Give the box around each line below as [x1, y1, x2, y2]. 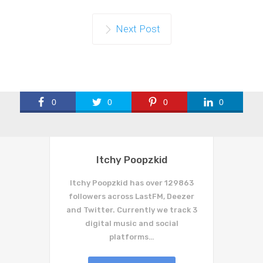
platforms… [109, 232, 154, 241]
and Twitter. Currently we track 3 [66, 205, 197, 214]
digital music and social [85, 218, 178, 228]
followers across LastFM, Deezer [69, 191, 194, 201]
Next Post [115, 22, 160, 35]
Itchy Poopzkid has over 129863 [69, 178, 194, 187]
